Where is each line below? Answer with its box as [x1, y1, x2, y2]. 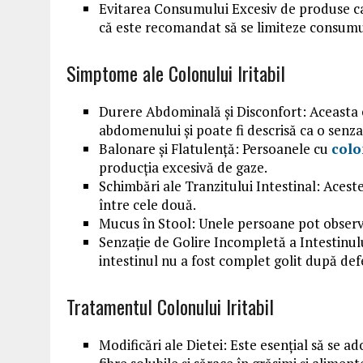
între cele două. [99, 195, 196, 214]
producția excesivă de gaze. [99, 158, 267, 177]
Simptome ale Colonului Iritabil [66, 58, 285, 88]
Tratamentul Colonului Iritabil [66, 292, 274, 321]
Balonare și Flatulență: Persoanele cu [99, 139, 331, 158]
